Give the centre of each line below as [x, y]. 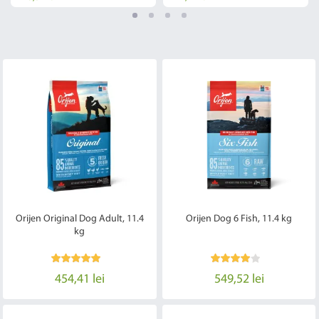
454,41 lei [79, 279]
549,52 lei [239, 279]
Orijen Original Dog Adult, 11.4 [79, 219]
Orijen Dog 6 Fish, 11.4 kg [239, 219]
